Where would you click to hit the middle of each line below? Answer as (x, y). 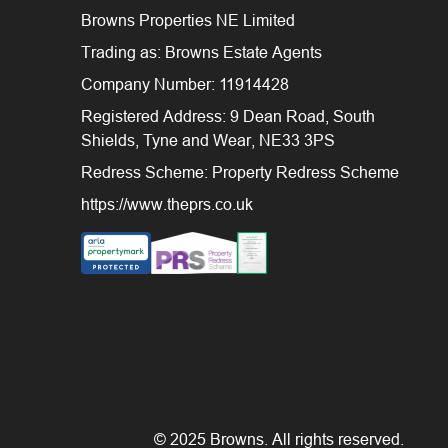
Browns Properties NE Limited (188, 19)
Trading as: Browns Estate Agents (202, 51)
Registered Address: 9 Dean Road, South (228, 115)
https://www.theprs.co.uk (167, 203)
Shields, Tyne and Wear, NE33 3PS (208, 139)
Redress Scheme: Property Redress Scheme (240, 171)
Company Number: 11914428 (185, 83)
